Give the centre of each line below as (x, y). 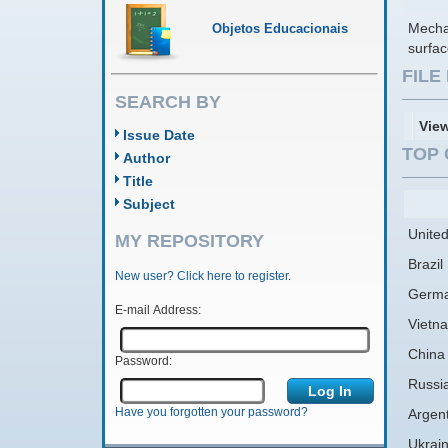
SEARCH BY (168, 102)
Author (146, 158)
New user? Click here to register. (202, 276)
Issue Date (159, 135)
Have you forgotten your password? (211, 412)
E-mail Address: (157, 310)
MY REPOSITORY (189, 241)
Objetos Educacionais (280, 28)
